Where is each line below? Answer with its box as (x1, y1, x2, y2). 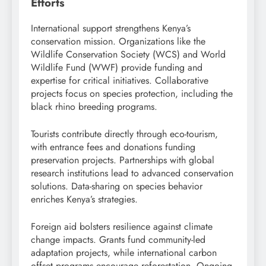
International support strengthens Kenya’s (31, 21, 191, 35)
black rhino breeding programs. (31, 99, 157, 113)
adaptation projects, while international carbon (31, 245, 217, 259)
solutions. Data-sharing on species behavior (31, 179, 202, 193)
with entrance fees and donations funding (31, 140, 195, 154)
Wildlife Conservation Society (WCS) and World (31, 47, 226, 61)
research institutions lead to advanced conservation (31, 166, 233, 180)
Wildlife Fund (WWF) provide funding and (31, 60, 202, 74)
